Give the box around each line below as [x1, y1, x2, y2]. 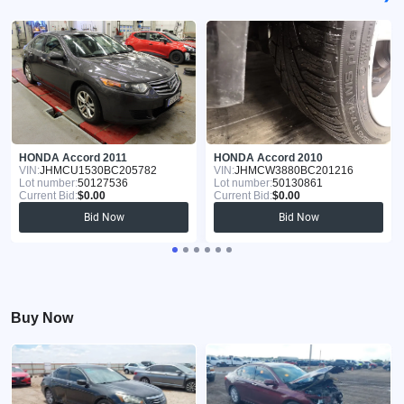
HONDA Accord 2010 [214, 151, 323, 164]
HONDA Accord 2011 [19, 151, 127, 164]
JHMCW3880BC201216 [234, 163, 353, 177]
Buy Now [11, 309, 73, 326]
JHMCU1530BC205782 [40, 163, 157, 177]
